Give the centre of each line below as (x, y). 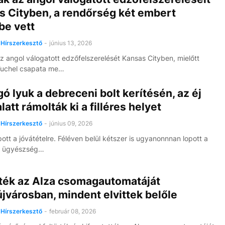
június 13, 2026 (70, 43)
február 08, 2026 (72, 211)
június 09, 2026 (71, 123)
